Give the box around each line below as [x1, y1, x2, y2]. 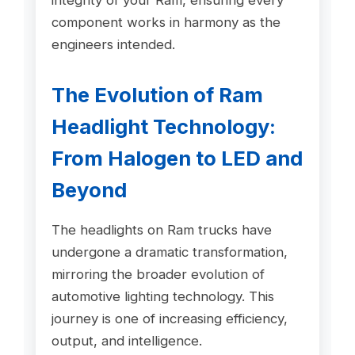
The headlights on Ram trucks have [51, 222, 272, 239]
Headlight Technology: [51, 113, 276, 139]
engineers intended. [51, 36, 175, 52]
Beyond [51, 177, 127, 202]
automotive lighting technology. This [51, 288, 274, 305]
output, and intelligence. [51, 333, 202, 349]
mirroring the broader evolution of [51, 266, 265, 283]
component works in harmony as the [51, 13, 281, 30]
